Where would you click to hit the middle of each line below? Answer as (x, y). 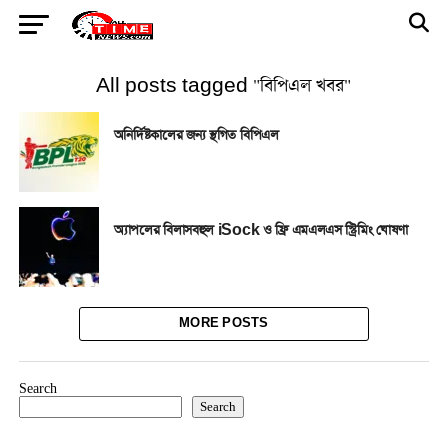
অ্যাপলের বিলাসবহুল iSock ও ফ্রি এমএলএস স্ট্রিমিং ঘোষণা (260, 230)
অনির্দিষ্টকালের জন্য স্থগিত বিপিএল (196, 135)
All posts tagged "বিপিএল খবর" (224, 86)
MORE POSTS (224, 323)
